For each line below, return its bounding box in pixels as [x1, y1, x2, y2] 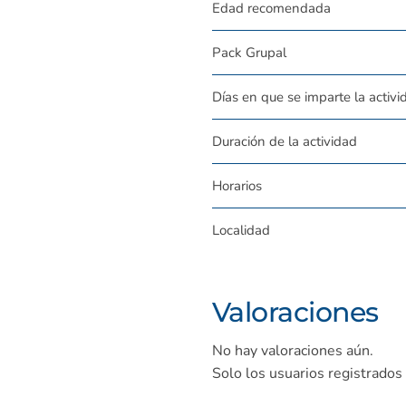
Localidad [212, 221, 270, 240]
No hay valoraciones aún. [211, 341, 373, 362]
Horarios [212, 177, 262, 196]
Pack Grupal [212, 43, 286, 63]
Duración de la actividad [212, 132, 357, 151]
